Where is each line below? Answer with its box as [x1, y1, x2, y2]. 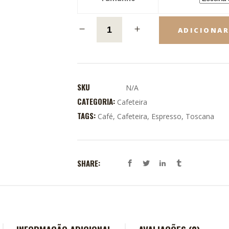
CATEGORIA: [77, 96, 117, 107]
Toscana [185, 111, 214, 121]
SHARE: [77, 157, 100, 169]
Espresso [151, 111, 181, 121]
